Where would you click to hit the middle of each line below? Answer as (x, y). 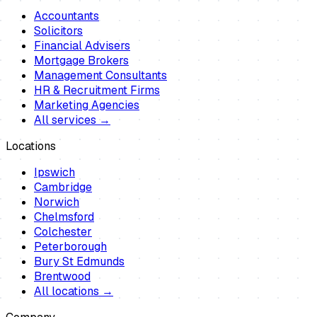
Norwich (57, 202)
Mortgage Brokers (81, 61)
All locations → (74, 292)
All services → (72, 120)
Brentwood (62, 277)
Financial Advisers (82, 46)
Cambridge (63, 188)
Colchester (63, 232)
